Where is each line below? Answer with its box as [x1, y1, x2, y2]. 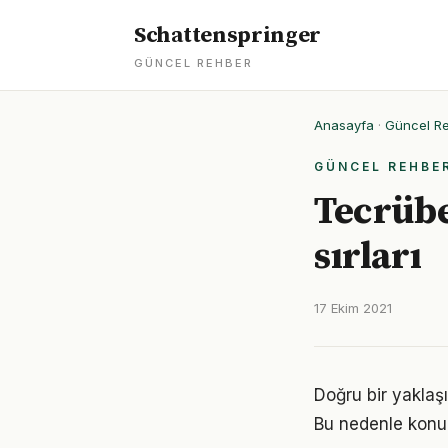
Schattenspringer [134, 22, 322, 49]
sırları [314, 233, 422, 281]
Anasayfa [314, 117, 374, 133]
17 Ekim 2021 [314, 300, 392, 316]
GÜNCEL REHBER [134, 56, 253, 70]
